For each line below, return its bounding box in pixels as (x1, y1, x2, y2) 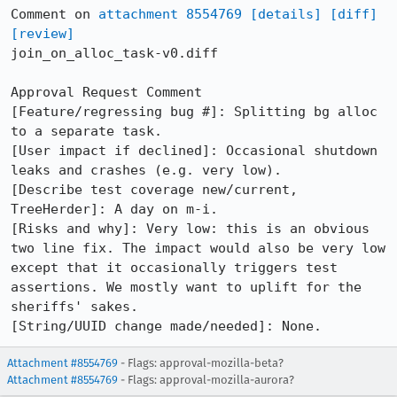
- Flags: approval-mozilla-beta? (118, 356, 284, 370)
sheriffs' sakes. (11, 299, 146, 315)
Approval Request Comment (11, 84, 202, 100)
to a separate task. (11, 123, 162, 139)
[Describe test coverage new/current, (11, 182, 298, 198)
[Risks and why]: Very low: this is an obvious (11, 221, 370, 237)
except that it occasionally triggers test (11, 260, 338, 276)
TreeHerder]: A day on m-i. (11, 201, 218, 217)
